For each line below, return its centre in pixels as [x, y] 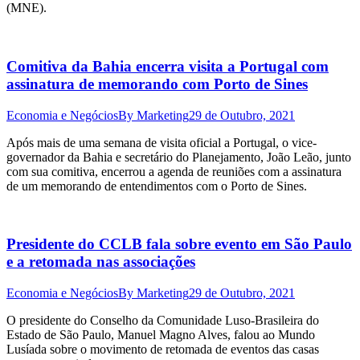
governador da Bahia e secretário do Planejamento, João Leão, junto [179, 157]
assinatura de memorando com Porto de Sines [157, 84]
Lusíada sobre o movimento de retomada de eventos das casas [163, 350]
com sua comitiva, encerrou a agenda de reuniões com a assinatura [174, 171]
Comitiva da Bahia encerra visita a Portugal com [168, 67]
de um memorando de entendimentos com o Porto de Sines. [157, 186]
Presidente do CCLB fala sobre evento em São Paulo [179, 244]
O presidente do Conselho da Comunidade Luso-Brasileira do [163, 321]
